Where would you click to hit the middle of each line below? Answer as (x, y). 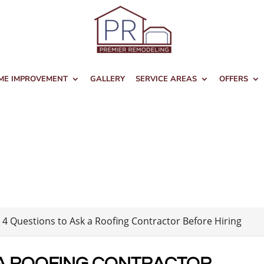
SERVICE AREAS (166, 79)
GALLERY (108, 79)
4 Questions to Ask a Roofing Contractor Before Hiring (122, 221)
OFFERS (234, 79)
